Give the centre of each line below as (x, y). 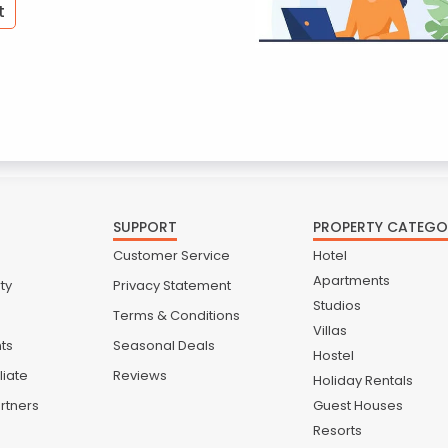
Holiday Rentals (362, 380)
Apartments (351, 280)
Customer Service (171, 255)
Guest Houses (357, 405)
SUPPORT (144, 226)
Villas (329, 330)
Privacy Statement (171, 285)
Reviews (139, 375)
